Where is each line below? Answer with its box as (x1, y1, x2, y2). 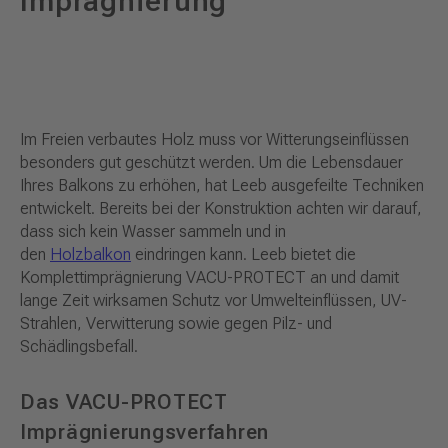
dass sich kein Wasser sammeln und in (20, 221, 286, 241)
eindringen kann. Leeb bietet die (131, 244, 356, 264)
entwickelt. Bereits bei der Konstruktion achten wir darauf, (20, 198, 422, 218)
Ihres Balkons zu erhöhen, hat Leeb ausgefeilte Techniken (20, 175, 424, 195)
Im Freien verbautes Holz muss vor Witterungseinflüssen (20, 129, 409, 149)
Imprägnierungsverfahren (20, 419, 270, 444)
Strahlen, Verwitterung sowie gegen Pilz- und (20, 313, 332, 333)
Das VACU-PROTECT (20, 389, 228, 414)
